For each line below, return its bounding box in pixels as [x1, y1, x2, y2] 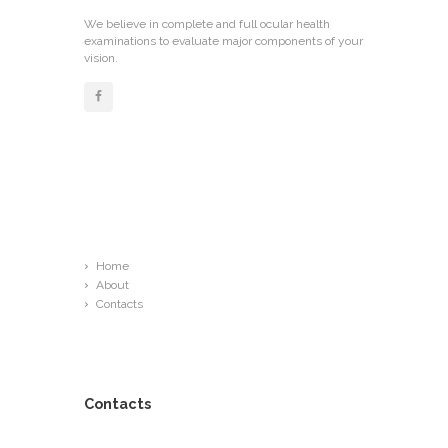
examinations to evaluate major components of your [84, 33, 363, 48]
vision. [84, 50, 118, 65]
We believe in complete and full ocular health [84, 16, 330, 31]
